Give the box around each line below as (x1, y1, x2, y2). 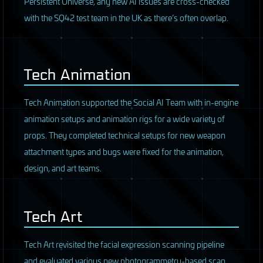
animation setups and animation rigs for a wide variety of (24, 112, 225, 125)
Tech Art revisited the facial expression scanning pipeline (24, 238, 224, 251)
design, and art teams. (24, 161, 102, 174)
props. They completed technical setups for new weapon (24, 129, 225, 141)
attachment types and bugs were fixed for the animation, (24, 145, 224, 158)
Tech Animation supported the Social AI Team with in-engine (24, 96, 238, 109)
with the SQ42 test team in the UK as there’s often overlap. (24, 11, 228, 24)
